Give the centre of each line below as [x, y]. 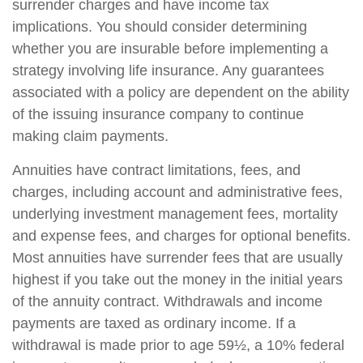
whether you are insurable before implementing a [170, 49]
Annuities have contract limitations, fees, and [156, 171]
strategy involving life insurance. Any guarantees [168, 71]
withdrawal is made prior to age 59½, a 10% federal [178, 346]
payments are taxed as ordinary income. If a [154, 324]
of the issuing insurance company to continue [158, 115]
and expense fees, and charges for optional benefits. [181, 236]
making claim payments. [90, 137]
